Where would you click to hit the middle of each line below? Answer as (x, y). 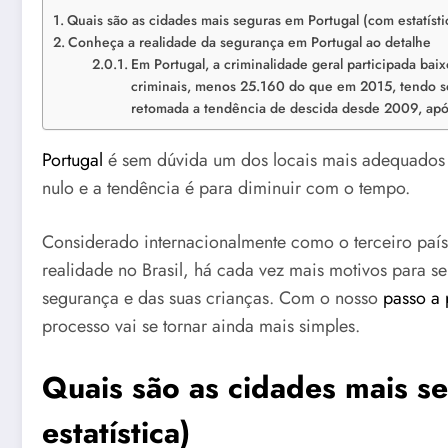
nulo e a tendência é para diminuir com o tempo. (226, 188)
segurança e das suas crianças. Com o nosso (212, 297)
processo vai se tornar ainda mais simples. (201, 325)
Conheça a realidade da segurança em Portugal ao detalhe (249, 42)
